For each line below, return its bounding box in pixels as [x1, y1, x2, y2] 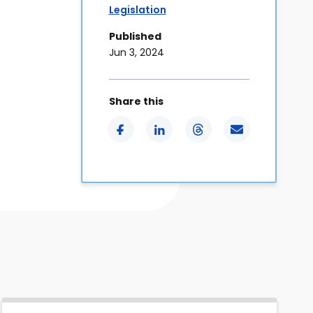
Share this [108, 94, 163, 109]
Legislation [108, 2, 166, 17]
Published [108, 29, 161, 43]
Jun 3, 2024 [108, 45, 164, 59]
